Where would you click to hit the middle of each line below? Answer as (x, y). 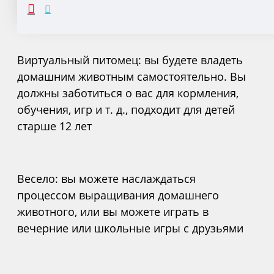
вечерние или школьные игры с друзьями (130, 228)
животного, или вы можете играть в (113, 211)
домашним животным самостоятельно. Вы (131, 76)
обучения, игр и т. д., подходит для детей (126, 109)
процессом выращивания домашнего (118, 195)
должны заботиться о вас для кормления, (128, 93)
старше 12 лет (54, 126)
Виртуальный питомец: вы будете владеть (130, 60)
